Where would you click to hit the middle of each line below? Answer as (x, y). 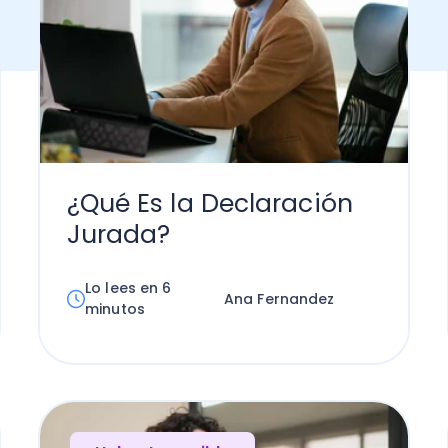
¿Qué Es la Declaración (209, 203)
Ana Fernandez (279, 298)
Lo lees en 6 (128, 288)
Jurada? (118, 234)
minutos (115, 309)
